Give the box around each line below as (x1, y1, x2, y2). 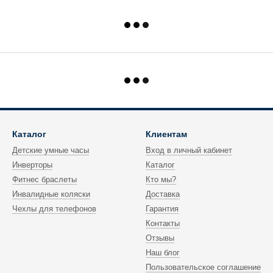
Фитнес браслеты (12, 175, 77, 184)
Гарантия (146, 204, 179, 213)
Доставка (146, 190, 180, 199)
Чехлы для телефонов (12, 204, 96, 213)
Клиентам (146, 129, 187, 139)
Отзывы (146, 233, 174, 243)
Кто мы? (146, 175, 176, 184)
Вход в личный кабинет (146, 146, 232, 155)
